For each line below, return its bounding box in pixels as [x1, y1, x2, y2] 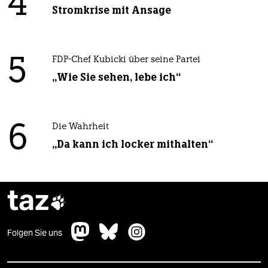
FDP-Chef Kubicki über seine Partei [51, 56, 200, 65]
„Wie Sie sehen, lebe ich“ [51, 71, 181, 84]
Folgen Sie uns [7, 227, 62, 239]
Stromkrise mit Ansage [51, 4, 171, 17]
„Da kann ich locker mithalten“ [51, 138, 213, 151]
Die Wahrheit [51, 123, 109, 132]
